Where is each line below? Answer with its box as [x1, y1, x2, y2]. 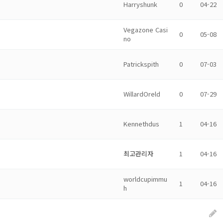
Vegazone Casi [123, 25, 168, 34]
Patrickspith [123, 59, 159, 69]
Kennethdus [123, 119, 159, 128]
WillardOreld [123, 89, 160, 99]
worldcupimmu [123, 174, 167, 184]
